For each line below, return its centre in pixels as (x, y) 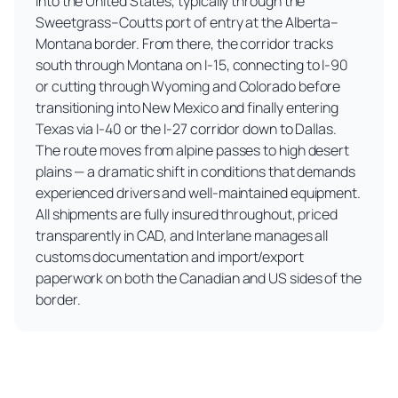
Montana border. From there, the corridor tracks (185, 44)
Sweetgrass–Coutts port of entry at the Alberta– (187, 23)
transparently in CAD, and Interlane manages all (182, 236)
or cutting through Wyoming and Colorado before (188, 87)
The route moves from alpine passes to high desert (193, 151)
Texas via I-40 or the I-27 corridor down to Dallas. (186, 129)
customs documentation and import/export (170, 257)
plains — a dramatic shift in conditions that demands (195, 172)
